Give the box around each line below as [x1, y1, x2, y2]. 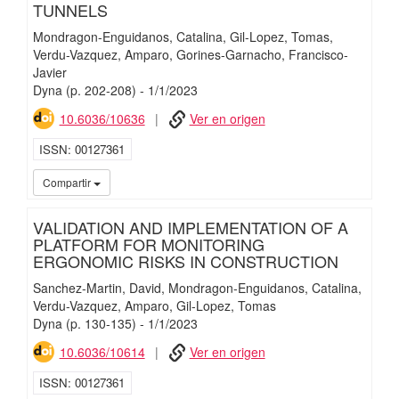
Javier [32, 63, 67, 82]
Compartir [42, 175, 91, 191]
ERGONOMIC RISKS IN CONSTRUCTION [32, 249, 338, 273]
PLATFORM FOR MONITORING [32, 232, 265, 256]
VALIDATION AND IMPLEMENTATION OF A [32, 216, 348, 240]
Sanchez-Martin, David [32, 279, 161, 297]
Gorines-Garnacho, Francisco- [175, 45, 348, 64]
